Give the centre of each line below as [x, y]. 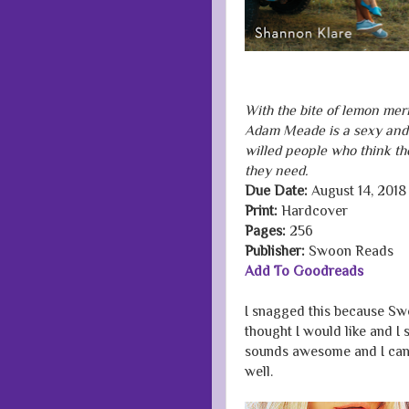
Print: [261, 211]
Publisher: [275, 251]
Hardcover [313, 211]
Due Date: [278, 191]
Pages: [265, 231]
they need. [276, 171]
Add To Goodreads [304, 271]
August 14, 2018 [359, 191]
